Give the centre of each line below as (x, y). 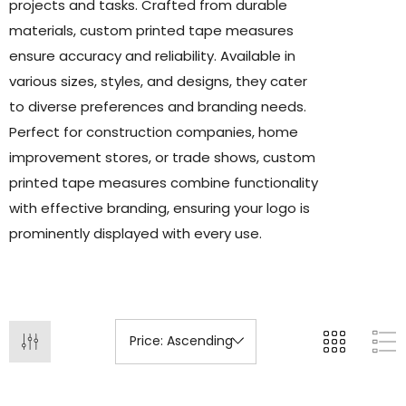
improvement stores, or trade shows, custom (162, 157)
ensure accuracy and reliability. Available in (152, 56)
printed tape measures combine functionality (164, 183)
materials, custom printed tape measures (151, 30)
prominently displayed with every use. (135, 233)
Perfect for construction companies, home (154, 132)
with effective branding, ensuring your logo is (159, 208)
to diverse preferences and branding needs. (158, 106)
